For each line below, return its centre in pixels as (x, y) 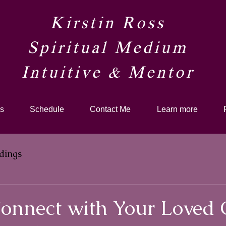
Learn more (177, 109)
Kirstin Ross (108, 25)
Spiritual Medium (108, 49)
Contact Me (110, 109)
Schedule (47, 109)
